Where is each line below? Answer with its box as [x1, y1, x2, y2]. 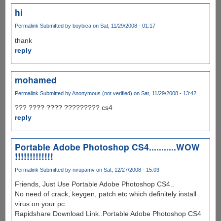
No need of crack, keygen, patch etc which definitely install [14, 189, 196, 198]
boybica [72, 23, 91, 29]
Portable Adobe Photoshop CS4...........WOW [14, 140, 200, 153]
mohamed [14, 73, 57, 86]
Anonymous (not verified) [72, 90, 132, 96]
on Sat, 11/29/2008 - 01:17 [91, 23, 155, 29]
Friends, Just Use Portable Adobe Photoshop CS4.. [14, 180, 174, 188]
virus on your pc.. [14, 199, 69, 208]
